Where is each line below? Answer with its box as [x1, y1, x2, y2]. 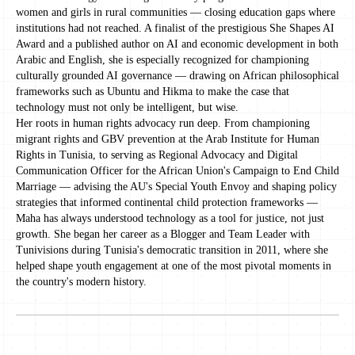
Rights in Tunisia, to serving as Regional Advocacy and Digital [16, 149, 298, 161]
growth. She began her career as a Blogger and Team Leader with [16, 228, 310, 240]
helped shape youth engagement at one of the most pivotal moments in [16, 260, 331, 272]
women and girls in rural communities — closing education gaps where [16, 6, 335, 18]
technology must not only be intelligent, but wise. [16, 101, 239, 113]
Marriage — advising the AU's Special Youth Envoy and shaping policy [16, 181, 337, 193]
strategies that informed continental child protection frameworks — [16, 197, 318, 208]
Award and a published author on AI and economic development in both [16, 38, 338, 50]
